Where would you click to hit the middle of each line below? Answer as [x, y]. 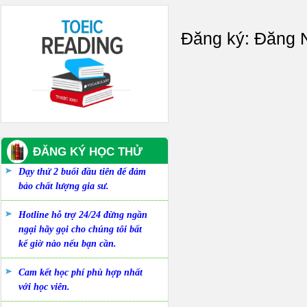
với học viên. [44, 287]
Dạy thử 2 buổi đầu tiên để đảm [82, 172]
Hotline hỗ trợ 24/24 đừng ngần [83, 215]
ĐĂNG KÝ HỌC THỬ [88, 152]
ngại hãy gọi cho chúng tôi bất [80, 229]
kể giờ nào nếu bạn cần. [67, 244]
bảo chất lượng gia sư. [64, 186]
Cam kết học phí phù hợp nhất [81, 272]
